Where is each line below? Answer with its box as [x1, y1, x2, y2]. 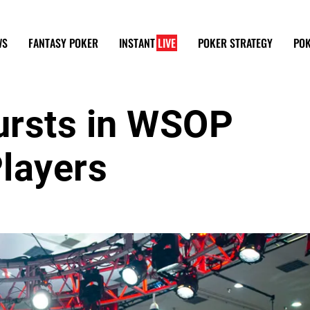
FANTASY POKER [28, 34, 98, 51]
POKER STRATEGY [198, 34, 273, 51]
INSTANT [119, 34, 158, 51]
